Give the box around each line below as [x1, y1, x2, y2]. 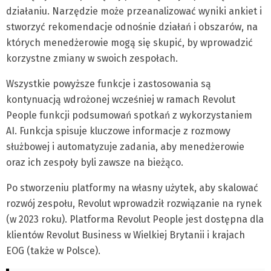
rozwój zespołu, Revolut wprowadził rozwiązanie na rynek [6, 198, 262, 210]
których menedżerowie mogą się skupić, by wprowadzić [6, 37, 253, 49]
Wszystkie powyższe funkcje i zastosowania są [6, 78, 211, 90]
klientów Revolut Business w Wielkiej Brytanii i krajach [6, 229, 245, 241]
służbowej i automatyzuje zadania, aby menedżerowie [6, 141, 244, 153]
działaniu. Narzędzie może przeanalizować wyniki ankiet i [6, 5, 262, 18]
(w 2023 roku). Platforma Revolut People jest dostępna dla [6, 214, 264, 226]
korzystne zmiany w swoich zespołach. [6, 53, 178, 65]
